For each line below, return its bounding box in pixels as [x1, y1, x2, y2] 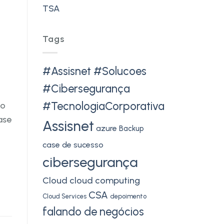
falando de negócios [42, 204, 144, 218]
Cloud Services [42, 192, 86, 200]
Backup [118, 123, 144, 133]
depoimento [109, 192, 146, 200]
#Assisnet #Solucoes [42, 64, 146, 78]
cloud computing [69, 174, 140, 186]
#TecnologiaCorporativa [42, 99, 164, 113]
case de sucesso [42, 139, 103, 149]
